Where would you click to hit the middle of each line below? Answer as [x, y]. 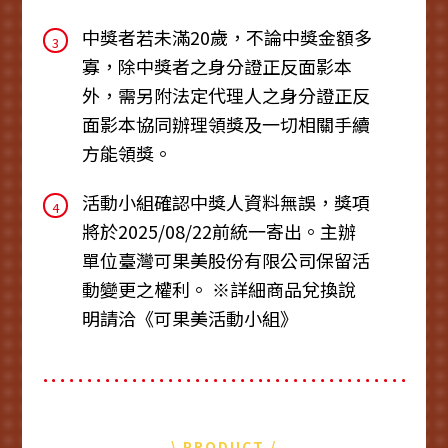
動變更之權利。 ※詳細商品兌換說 [218, 288]
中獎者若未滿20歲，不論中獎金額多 [226, 36]
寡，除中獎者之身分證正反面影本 [216, 65]
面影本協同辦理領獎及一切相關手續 [225, 123]
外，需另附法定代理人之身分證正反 [225, 94]
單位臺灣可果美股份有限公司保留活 [225, 259]
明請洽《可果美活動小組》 [189, 317]
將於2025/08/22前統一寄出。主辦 [218, 230]
